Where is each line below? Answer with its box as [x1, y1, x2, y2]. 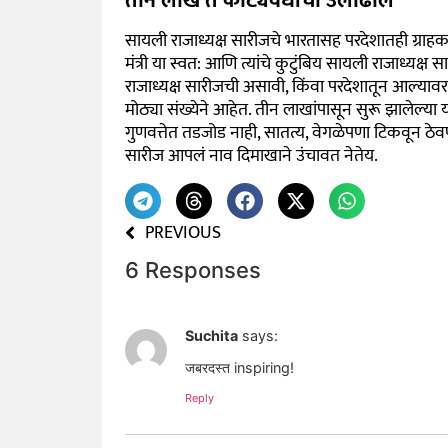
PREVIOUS [144, 218, 221, 249]
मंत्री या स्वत [124, 49, 197, 80]
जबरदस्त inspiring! [184, 359, 294, 377]
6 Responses [124, 256, 261, 283]
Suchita [184, 326, 238, 344]
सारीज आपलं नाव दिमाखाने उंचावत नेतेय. [124, 141, 378, 172]
